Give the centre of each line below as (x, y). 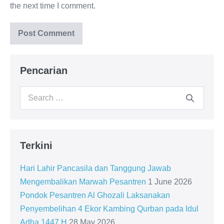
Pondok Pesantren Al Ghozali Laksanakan (95, 195)
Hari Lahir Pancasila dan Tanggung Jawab (95, 168)
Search (32, 92)
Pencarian (44, 70)
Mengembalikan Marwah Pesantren (83, 181)
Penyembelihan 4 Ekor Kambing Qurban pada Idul (109, 208)
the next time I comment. (53, 5)
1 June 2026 (170, 181)
